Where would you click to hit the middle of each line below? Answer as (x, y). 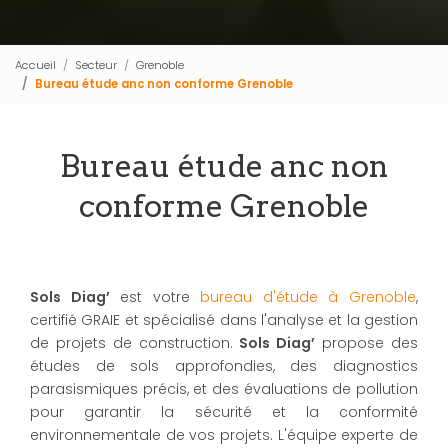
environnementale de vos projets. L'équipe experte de (224, 435)
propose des (366, 343)
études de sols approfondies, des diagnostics (224, 366)
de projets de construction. (131, 343)
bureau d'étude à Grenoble (308, 297)
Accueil (35, 64)
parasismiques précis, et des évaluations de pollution (224, 389)
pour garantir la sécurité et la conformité (224, 412)
